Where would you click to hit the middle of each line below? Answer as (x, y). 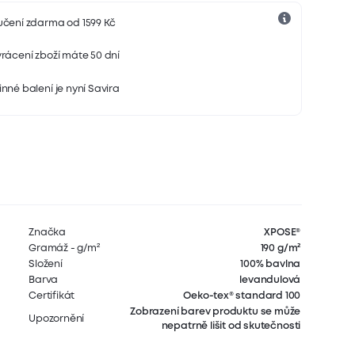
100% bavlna (271, 265)
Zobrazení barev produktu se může (216, 312)
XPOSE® (282, 233)
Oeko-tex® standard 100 (242, 296)
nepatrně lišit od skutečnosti (231, 326)
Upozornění (57, 319)
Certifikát (52, 296)
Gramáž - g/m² (64, 249)
